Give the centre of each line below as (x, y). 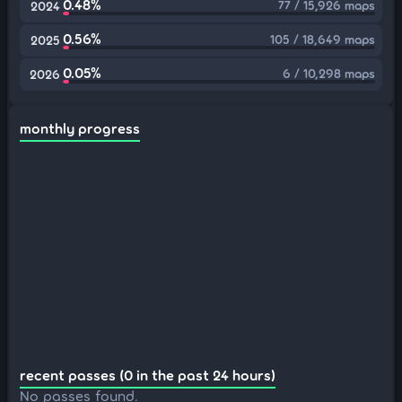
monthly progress (80, 128)
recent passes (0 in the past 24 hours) (148, 375)
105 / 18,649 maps (323, 39)
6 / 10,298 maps (329, 73)
